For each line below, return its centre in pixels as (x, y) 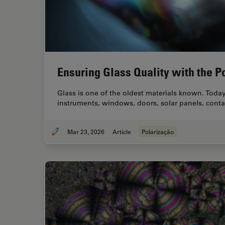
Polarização (158, 132)
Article (122, 132)
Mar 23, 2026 (86, 132)
